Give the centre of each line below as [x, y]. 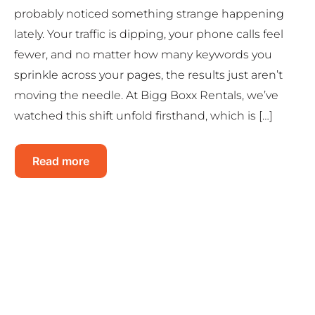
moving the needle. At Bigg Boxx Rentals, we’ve [146, 96]
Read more [61, 161]
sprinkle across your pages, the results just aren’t [148, 75]
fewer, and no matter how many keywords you [143, 55]
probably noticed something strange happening [149, 14]
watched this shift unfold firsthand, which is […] [143, 116]
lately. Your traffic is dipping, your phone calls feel [149, 34]
